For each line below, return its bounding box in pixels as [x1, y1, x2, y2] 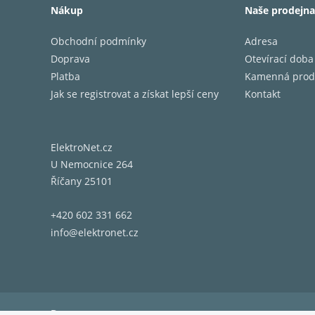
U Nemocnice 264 [51, 157, 133, 171]
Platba [51, 70, 80, 83]
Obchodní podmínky [51, 34, 146, 48]
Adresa [245, 34, 278, 48]
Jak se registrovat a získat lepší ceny [51, 87, 219, 101]
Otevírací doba [245, 52, 314, 65]
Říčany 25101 [51, 174, 112, 188]
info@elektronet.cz [51, 226, 139, 239]
